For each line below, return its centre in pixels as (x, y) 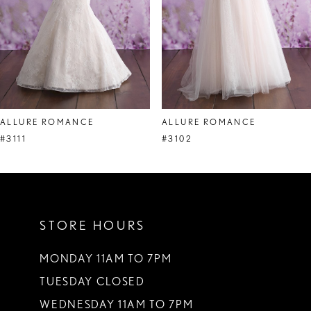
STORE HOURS (93, 225)
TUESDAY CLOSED (92, 282)
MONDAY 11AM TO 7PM (106, 259)
